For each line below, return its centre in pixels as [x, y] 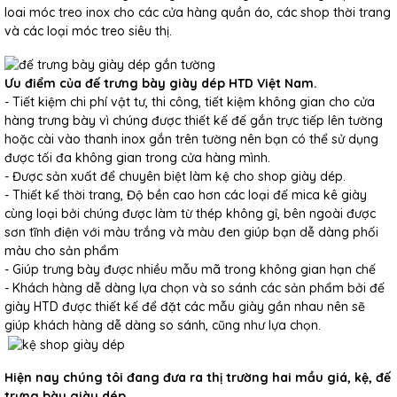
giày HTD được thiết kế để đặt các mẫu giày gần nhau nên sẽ [185, 306]
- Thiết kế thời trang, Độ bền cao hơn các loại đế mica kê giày [186, 195]
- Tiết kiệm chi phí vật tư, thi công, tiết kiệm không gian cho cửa [190, 101]
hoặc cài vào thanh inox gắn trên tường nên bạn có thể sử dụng [191, 139]
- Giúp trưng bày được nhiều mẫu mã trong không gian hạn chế [190, 269]
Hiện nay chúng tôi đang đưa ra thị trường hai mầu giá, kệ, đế [198, 377]
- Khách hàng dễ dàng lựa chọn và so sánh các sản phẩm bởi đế [195, 288]
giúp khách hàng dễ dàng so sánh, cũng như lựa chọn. [163, 325]
